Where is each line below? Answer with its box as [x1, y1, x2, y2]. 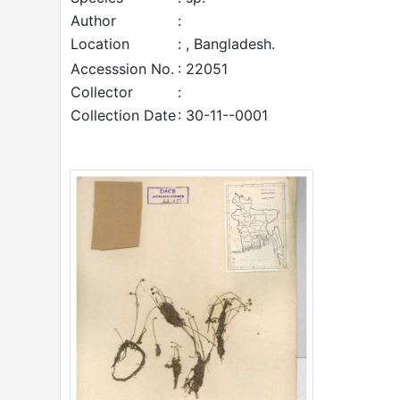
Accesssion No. [71, 60, 174, 78]
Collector [71, 83, 133, 101]
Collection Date [71, 106, 176, 124]
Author [71, 12, 116, 29]
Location [71, 35, 129, 53]
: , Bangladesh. [178, 35, 275, 53]
